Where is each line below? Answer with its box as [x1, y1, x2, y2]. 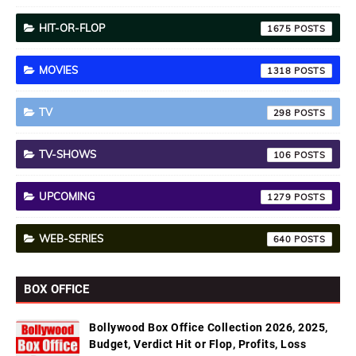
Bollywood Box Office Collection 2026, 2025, [89, 321, 328, 334]
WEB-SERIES [39, 232, 103, 245]
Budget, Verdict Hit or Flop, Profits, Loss [89, 338, 306, 350]
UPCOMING [39, 190, 95, 203]
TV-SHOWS [39, 148, 96, 161]
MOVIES [39, 64, 78, 76]
